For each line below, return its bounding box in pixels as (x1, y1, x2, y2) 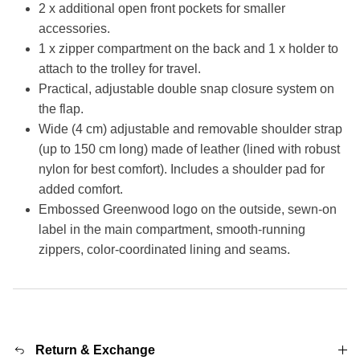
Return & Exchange (35, 343, 155, 358)
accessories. (39, 22, 110, 36)
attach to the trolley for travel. (39, 62, 201, 76)
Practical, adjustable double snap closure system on (39, 82, 334, 96)
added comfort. (39, 182, 123, 197)
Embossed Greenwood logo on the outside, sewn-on (39, 202, 337, 217)
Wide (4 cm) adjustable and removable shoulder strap (39, 122, 342, 137)
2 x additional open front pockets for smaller (39, 2, 285, 16)
